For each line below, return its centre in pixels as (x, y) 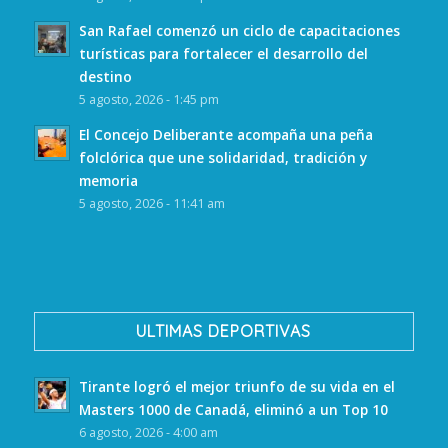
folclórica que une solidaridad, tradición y (222, 158)
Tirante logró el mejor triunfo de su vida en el (236, 386)
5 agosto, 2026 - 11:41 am (151, 204)
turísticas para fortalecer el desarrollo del (223, 54)
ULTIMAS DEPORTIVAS (224, 330)
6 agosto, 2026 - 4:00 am (148, 432)
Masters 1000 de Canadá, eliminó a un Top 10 (233, 409)
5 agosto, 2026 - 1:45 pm (148, 100)
